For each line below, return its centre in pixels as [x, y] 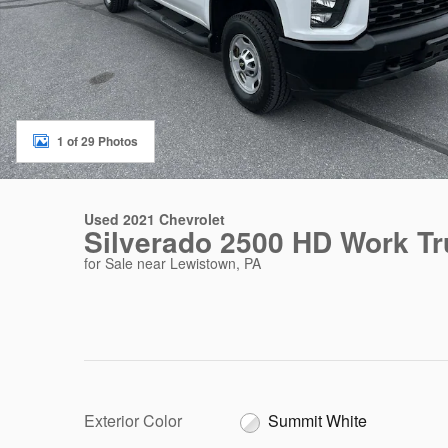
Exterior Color [133, 420]
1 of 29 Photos [97, 141]
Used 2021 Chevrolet [154, 219]
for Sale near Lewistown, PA [172, 263]
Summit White [317, 420]
